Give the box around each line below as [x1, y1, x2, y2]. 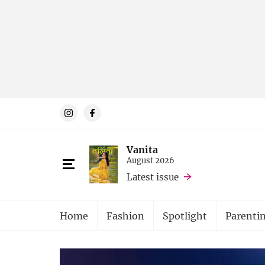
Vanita [127, 143, 158, 156]
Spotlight [163, 209, 207, 222]
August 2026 [127, 154, 174, 166]
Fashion [106, 209, 144, 222]
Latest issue [127, 170, 179, 183]
